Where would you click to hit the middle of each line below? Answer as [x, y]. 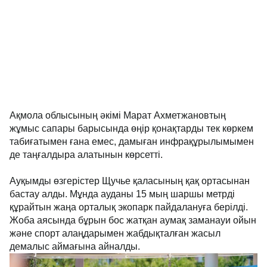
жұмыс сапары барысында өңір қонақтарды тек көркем [131, 128]
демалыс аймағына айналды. [75, 246]
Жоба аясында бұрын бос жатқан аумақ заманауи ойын [133, 220]
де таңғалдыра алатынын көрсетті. [86, 155]
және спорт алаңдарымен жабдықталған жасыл [115, 233]
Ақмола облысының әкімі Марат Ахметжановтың [118, 115]
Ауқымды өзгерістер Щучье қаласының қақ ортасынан [130, 181]
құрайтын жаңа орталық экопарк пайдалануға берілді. [129, 207]
